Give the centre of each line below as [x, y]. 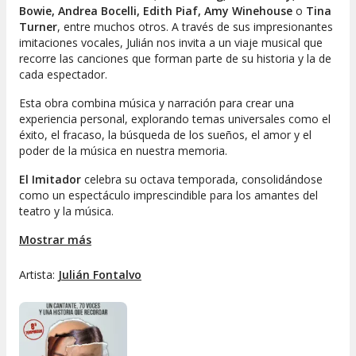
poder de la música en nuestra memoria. [123, 151]
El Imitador [52, 180]
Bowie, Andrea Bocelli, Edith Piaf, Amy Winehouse [156, 11]
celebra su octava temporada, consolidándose [203, 180]
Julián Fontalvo [100, 275]
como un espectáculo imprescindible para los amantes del [168, 195]
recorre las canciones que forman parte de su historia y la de [175, 59]
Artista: [39, 275]
